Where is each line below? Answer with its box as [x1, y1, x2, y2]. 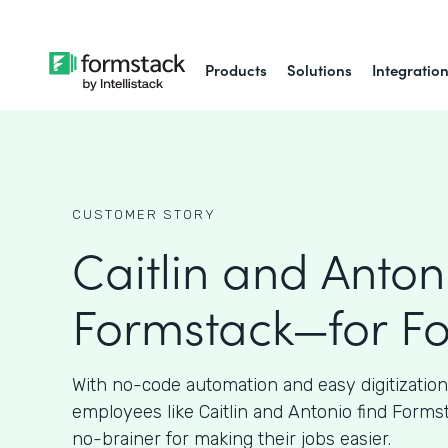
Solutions [287, 59, 353, 80]
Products [205, 59, 268, 80]
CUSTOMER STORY [72, 207, 216, 222]
